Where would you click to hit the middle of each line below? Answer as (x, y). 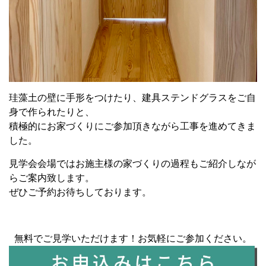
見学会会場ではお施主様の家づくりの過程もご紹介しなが (132, 164)
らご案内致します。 (52, 178)
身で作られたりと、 (52, 112)
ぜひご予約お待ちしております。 (80, 192)
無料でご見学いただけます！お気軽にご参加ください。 (133, 239)
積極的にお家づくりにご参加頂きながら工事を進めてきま (132, 126)
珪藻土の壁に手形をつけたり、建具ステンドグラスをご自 (132, 98)
